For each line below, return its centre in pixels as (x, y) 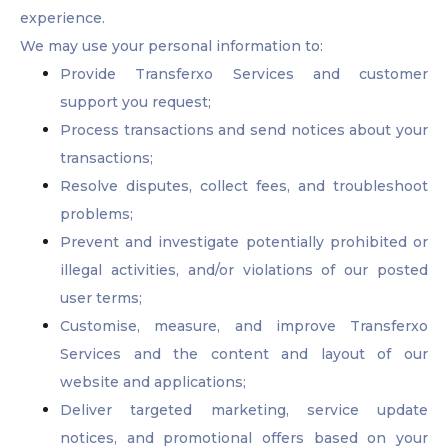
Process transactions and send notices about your (244, 130)
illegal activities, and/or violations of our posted (244, 270)
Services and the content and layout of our (244, 354)
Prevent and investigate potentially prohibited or (244, 242)
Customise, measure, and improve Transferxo (244, 326)
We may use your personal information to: (171, 46)
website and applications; (153, 382)
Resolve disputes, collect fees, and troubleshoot (244, 186)
